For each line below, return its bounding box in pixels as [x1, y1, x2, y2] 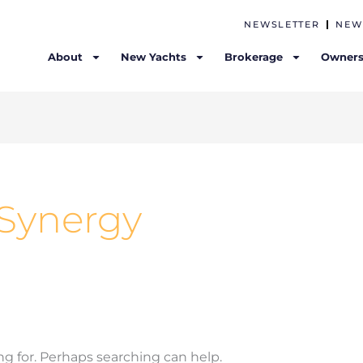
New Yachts [121, 50, 187, 63]
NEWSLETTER [244, 19, 320, 30]
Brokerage [224, 50, 284, 63]
